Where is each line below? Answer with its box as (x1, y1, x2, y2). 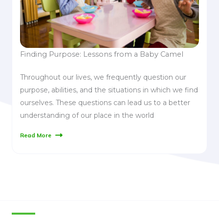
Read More (20, 131, 51, 139)
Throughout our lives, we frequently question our (20, 72, 186, 82)
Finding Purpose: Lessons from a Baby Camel (20, 49, 183, 59)
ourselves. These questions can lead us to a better (20, 98, 190, 107)
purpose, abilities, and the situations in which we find (20, 85, 198, 94)
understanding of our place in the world (20, 110, 154, 120)
